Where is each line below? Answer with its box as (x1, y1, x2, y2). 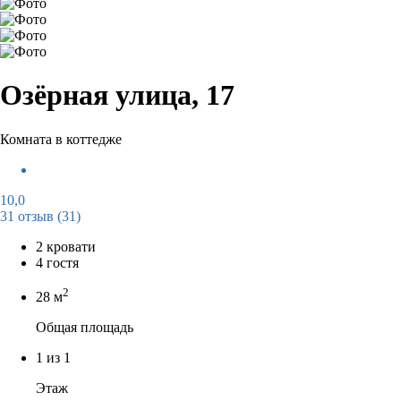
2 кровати (36, 238, 96, 254)
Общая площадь (36, 320, 133, 336)
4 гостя (36, 254, 79, 270)
